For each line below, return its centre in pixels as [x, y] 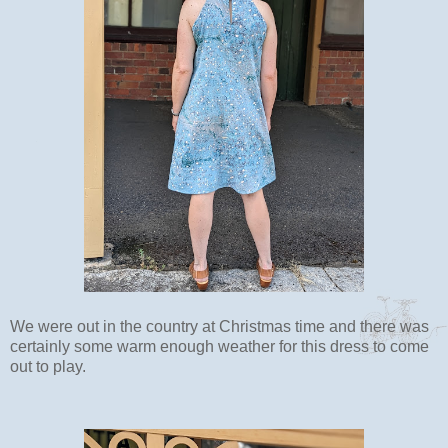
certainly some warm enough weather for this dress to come [219, 346]
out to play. [48, 366]
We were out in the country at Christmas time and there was [219, 326]
